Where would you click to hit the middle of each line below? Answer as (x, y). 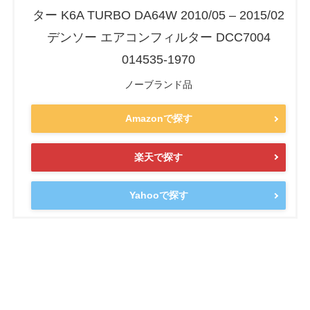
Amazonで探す (158, 119)
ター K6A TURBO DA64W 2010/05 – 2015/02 (158, 15)
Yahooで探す (158, 195)
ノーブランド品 (158, 84)
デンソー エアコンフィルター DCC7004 (158, 37)
